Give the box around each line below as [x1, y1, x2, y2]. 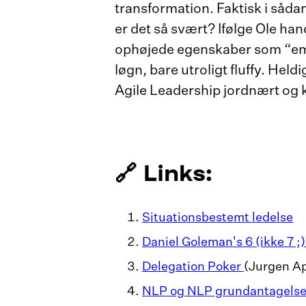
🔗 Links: [115, 159, 226, 185]
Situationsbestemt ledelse [142, 212, 293, 224]
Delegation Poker [142, 261, 244, 273]
